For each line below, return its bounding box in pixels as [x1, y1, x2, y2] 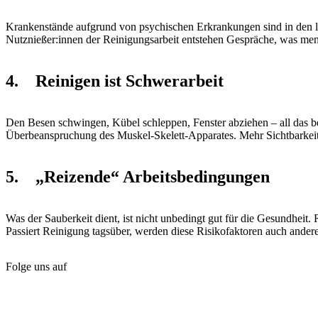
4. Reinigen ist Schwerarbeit [6, 72, 224, 91]
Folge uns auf [6, 260, 67, 273]
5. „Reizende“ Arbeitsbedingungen [6, 167, 270, 186]
